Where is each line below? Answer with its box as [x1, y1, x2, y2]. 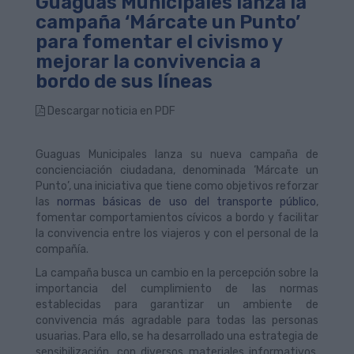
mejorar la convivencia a [36, 51, 261, 73]
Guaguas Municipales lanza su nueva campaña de [36, 148, 318, 161]
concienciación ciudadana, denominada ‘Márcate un [36, 164, 318, 177]
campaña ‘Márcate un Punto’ [36, 11, 300, 33]
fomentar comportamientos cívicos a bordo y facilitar [36, 211, 318, 224]
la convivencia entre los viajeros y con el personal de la [36, 227, 318, 240]
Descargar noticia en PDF [45, 104, 175, 118]
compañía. [36, 243, 88, 256]
